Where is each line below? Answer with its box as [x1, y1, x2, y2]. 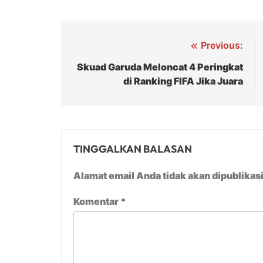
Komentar [73, 195, 120, 207]
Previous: [200, 39, 243, 51]
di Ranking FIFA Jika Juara [123, 75, 243, 87]
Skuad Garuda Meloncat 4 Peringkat [76, 60, 243, 73]
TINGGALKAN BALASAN [73, 141, 192, 156]
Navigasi [72, 39, 132, 56]
